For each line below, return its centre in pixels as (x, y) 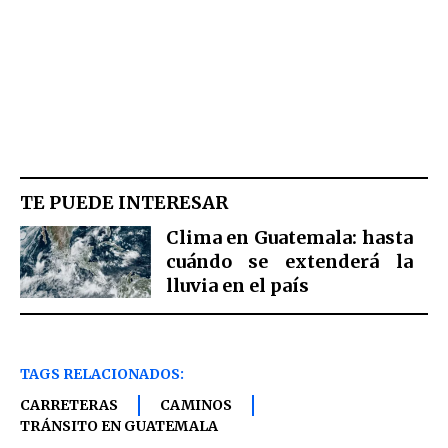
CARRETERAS (69, 405)
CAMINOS (196, 405)
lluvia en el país (237, 285)
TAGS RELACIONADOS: (102, 374)
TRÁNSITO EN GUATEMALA (119, 426)
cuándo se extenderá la (289, 261)
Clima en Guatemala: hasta (289, 237)
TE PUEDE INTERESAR (124, 202)
